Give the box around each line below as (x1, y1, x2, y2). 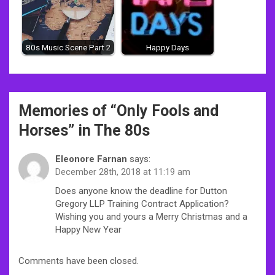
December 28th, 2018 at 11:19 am (55, 166, 190, 177)
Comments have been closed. (18, 255, 139, 266)
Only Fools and (117, 101, 219, 120)
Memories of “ (18, 101, 117, 120)
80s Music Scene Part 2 (25, 42, 111, 52)
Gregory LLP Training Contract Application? (55, 198, 229, 209)
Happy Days (146, 42, 189, 52)
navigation (9, 111, 80, 130)
